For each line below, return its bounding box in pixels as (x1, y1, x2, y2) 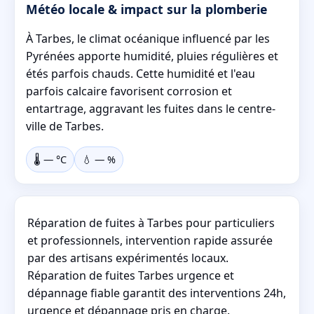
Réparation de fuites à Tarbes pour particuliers (27, 214, 275, 231)
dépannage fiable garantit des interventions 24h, (27, 285, 286, 301)
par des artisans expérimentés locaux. (27, 250, 228, 266)
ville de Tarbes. (26, 118, 104, 134)
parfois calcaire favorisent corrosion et (26, 83, 232, 99)
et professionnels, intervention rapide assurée (27, 232, 273, 248)
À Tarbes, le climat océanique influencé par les (26, 30, 270, 46)
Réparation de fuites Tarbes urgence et (27, 267, 234, 283)
